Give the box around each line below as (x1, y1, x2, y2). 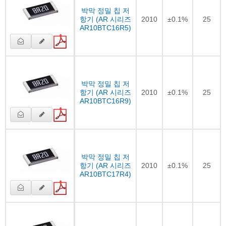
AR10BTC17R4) (80, 169, 131, 178)
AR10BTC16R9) (80, 96, 131, 105)
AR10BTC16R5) (80, 23, 131, 32)
